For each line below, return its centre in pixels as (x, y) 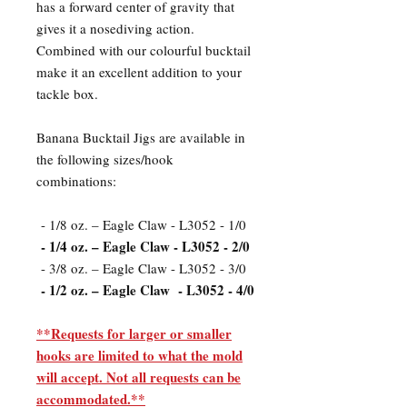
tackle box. (72, 94)
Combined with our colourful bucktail (144, 50)
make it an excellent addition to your (139, 72)
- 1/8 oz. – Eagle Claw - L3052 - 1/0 (141, 225)
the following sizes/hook (105, 159)
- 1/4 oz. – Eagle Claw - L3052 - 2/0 (143, 247)
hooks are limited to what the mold (139, 356)
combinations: (76, 181)
